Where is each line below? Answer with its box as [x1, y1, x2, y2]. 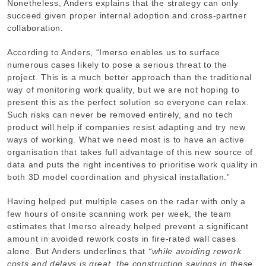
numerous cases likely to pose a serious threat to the [7, 59, 228, 69]
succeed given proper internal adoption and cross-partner [7, 10, 247, 20]
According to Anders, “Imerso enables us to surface [7, 47, 221, 57]
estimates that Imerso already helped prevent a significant [7, 221, 249, 231]
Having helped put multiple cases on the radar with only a [7, 196, 246, 206]
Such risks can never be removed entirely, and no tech [7, 109, 234, 119]
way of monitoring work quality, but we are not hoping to [7, 84, 240, 94]
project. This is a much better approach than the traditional [7, 72, 252, 82]
